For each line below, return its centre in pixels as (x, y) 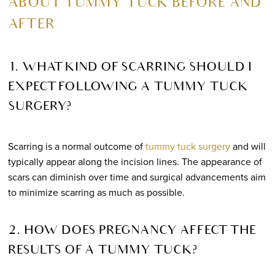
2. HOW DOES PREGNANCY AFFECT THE (132, 231)
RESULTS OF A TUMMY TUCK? (103, 251)
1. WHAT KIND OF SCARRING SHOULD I (130, 68)
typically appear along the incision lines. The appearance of (135, 161)
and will (248, 146)
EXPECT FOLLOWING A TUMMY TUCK (128, 87)
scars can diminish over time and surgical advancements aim (137, 176)
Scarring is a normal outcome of (76, 146)
